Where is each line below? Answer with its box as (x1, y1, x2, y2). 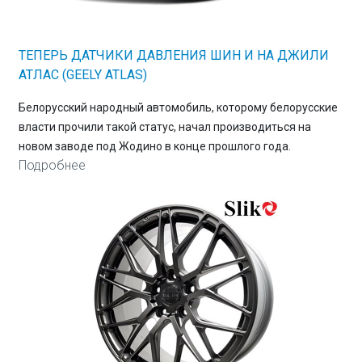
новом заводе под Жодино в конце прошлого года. (18, 140, 291, 154)
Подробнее (18, 158, 86, 174)
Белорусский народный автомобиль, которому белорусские (18, 101, 338, 115)
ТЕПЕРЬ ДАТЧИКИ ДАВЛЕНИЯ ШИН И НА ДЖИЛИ (18, 48, 329, 64)
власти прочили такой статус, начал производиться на (18, 120, 311, 134)
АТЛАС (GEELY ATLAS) (18, 67, 147, 83)
